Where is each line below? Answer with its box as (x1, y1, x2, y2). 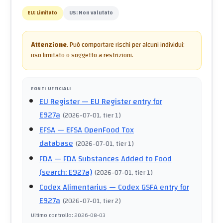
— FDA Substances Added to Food (52, 151, 172, 166)
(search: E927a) (39, 164, 92, 180)
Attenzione (31, 39, 67, 51)
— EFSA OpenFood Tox (55, 122, 134, 138)
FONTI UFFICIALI (31, 84, 71, 93)
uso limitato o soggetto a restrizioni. (31, 49, 133, 62)
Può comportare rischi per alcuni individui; (70, 39, 185, 51)
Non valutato (79, 8, 113, 18)
